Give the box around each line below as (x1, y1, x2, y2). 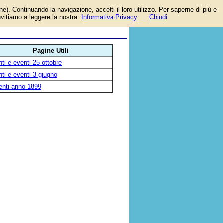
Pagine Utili (33, 47, 69, 54)
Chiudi (149, 13, 167, 21)
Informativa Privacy (81, 13, 137, 21)
